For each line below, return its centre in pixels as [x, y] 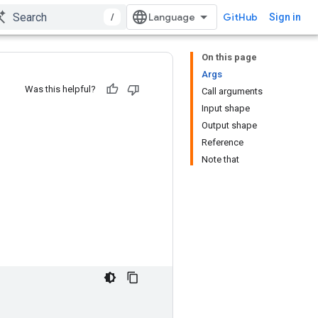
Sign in [285, 17]
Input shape [226, 108]
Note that [220, 159]
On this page [229, 57]
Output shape [229, 125]
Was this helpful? [60, 89]
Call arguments [232, 91]
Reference [223, 142]
